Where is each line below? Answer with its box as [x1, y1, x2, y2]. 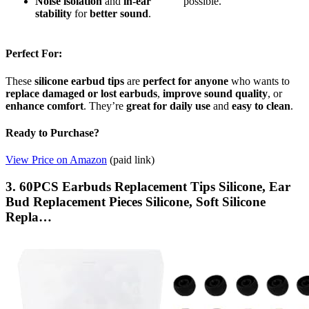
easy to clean [232, 99, 290, 112]
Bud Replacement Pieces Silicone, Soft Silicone [6, 194, 266, 209]
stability [35, 8, 72, 20]
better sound [90, 8, 148, 20]
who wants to [228, 74, 290, 87]
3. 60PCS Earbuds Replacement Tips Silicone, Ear [6, 179, 290, 194]
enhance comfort [6, 99, 83, 112]
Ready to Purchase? [6, 126, 99, 139]
